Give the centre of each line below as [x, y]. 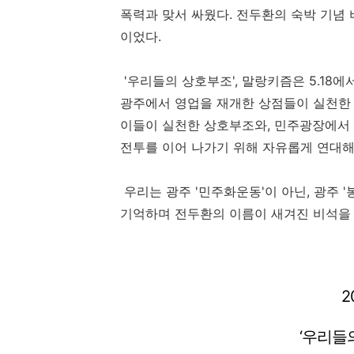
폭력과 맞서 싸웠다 [175, 15]
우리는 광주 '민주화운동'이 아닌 [213, 192]
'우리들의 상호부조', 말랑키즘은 [215, 81]
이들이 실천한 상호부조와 [194, 125]
